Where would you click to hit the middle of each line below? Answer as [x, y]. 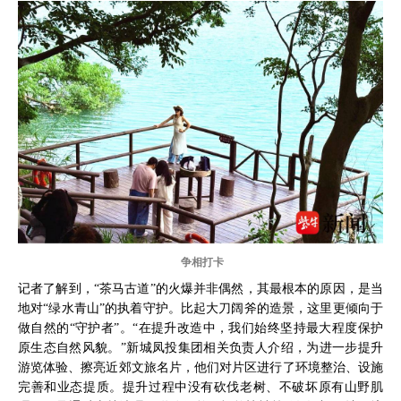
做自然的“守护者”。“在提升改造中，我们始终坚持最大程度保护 [200, 327]
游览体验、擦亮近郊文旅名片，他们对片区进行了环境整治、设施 [200, 367]
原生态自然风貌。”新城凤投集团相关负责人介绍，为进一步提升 [200, 347]
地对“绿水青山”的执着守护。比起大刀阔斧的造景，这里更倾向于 [200, 307]
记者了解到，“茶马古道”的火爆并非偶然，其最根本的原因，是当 [200, 288]
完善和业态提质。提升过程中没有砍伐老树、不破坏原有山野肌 [200, 386]
